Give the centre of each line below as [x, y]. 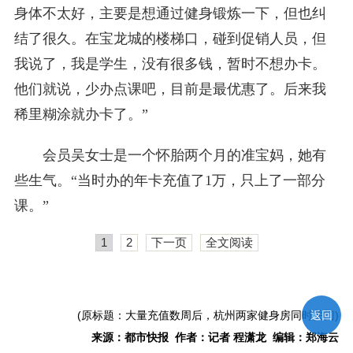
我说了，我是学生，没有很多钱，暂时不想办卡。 [170, 64]
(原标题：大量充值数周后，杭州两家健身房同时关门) [208, 316]
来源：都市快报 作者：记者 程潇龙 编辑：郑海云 [216, 338]
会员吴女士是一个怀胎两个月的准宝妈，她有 [184, 156]
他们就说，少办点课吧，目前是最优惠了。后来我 [170, 89]
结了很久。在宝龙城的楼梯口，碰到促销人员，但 [170, 39]
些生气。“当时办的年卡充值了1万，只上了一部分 [169, 181]
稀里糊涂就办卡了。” [81, 115]
